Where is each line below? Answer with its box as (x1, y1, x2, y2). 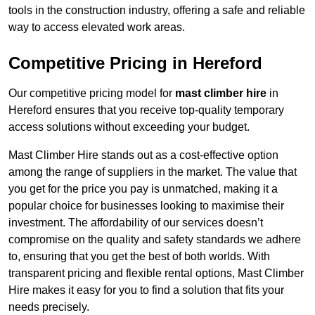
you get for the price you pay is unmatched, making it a (8, 183, 278, 195)
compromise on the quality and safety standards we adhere (8, 233, 301, 246)
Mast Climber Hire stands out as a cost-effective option (8, 149, 278, 162)
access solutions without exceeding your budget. (8, 121, 250, 134)
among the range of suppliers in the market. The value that (8, 166, 297, 179)
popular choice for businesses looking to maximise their (8, 200, 284, 212)
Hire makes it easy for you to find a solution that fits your (8, 284, 284, 297)
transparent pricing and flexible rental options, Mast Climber (8, 267, 304, 280)
